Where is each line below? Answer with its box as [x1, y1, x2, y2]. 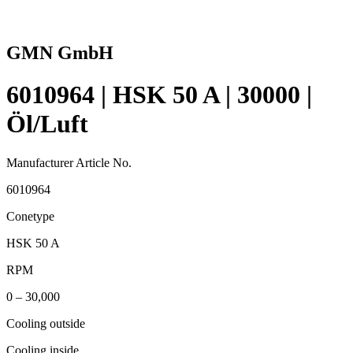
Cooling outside [6, 316, 85, 330]
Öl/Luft [6, 110, 88, 139]
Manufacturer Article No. [6, 155, 132, 169]
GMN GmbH [6, 42, 113, 63]
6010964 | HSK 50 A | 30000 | [6, 80, 312, 110]
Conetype [6, 209, 54, 223]
